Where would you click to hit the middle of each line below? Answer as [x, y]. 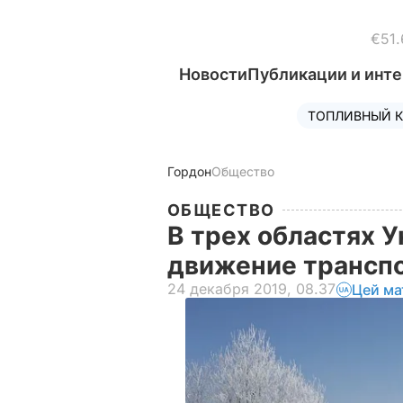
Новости [213, 74]
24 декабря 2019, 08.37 [251, 289]
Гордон [189, 171]
